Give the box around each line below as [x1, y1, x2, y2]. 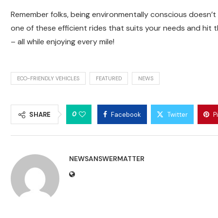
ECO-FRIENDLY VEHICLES [17, 75, 79, 82]
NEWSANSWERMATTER [69, 154, 145, 163]
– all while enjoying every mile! [11, 36, 114, 47]
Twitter [167, 110, 188, 119]
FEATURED [96, 75, 122, 82]
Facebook [111, 110, 141, 119]
